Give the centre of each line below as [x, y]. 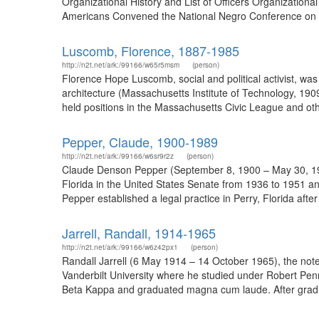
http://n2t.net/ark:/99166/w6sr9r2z [118, 156]
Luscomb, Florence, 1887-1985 [151, 51]
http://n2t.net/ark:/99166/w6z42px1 [120, 247]
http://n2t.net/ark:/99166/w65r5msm [121, 65]
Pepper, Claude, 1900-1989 [140, 142]
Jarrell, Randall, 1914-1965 [139, 233]
